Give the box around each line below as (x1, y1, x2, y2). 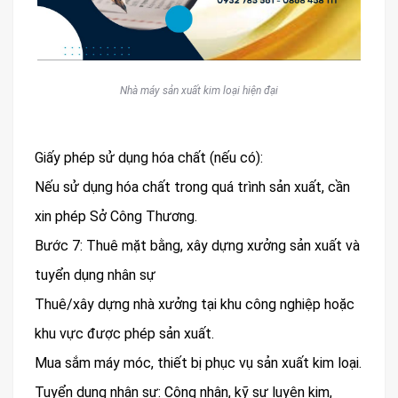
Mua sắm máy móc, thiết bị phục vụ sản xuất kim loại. (35, 354, 362, 372)
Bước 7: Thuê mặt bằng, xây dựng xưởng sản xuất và (35, 237, 360, 255)
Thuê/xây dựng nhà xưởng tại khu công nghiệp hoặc (35, 296, 354, 314)
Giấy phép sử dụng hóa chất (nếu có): (35, 149, 263, 167)
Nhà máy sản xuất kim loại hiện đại (120, 84, 278, 98)
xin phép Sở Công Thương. (35, 208, 197, 226)
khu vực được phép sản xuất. (35, 325, 214, 343)
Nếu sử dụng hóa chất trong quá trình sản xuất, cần (35, 179, 350, 196)
